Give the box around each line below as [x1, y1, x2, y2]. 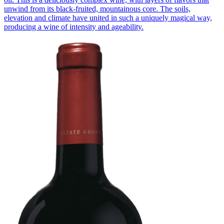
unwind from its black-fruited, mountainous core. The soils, [4, 4, 190, 13]
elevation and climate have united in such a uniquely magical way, [4, 13, 212, 22]
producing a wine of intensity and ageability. [4, 22, 143, 31]
